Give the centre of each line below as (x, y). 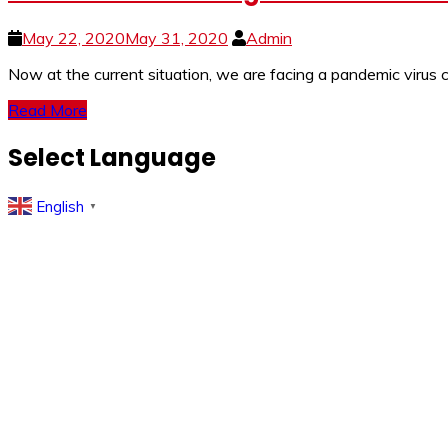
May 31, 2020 (176, 37)
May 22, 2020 (73, 37)
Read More (47, 109)
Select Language (112, 157)
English (60, 206)
